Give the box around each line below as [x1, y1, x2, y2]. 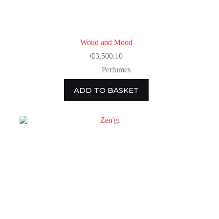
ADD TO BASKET [73, 85, 139, 95]
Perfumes [101, 65, 131, 74]
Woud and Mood [80, 38, 132, 46]
